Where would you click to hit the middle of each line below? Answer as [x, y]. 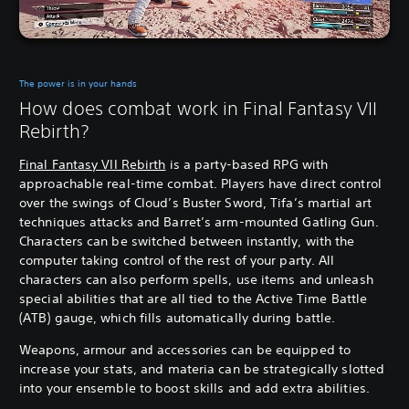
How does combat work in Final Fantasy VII [199, 108]
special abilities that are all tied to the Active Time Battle [194, 298]
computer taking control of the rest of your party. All [177, 260]
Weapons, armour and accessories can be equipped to [185, 349]
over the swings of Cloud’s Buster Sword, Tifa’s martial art [195, 202]
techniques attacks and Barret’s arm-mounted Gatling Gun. [199, 221]
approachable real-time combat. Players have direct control [200, 183]
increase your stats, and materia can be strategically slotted [202, 368]
